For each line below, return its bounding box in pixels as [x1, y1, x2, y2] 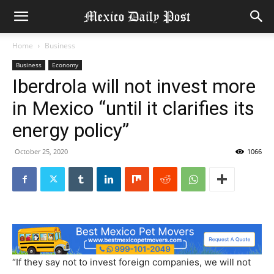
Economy [52, 61, 78, 69]
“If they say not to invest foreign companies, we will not [12, 256, 251, 268]
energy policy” [12, 119, 129, 142]
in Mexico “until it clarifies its [12, 97, 254, 120]
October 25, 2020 [15, 147, 68, 156]
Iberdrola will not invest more [12, 75, 256, 98]
